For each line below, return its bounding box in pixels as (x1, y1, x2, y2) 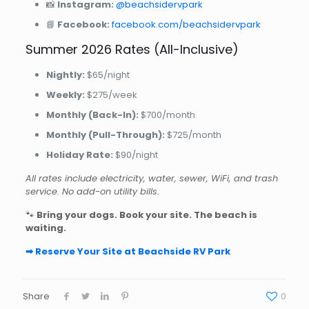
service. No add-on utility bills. (25, 185, 159, 198)
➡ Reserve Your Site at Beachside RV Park (25, 245, 230, 258)
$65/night (84, 68, 130, 81)
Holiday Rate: (46, 148, 113, 161)
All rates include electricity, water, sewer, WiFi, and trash (25, 172, 278, 185)
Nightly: (46, 68, 85, 81)
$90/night (112, 148, 158, 161)
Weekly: (46, 88, 85, 101)
